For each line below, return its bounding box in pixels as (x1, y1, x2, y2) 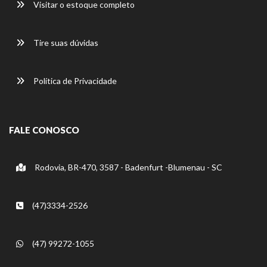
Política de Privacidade (32, 75, 117, 86)
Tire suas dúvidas (32, 37, 98, 48)
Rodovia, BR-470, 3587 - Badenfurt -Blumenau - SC (33, 162, 222, 172)
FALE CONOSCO (9, 124, 79, 135)
